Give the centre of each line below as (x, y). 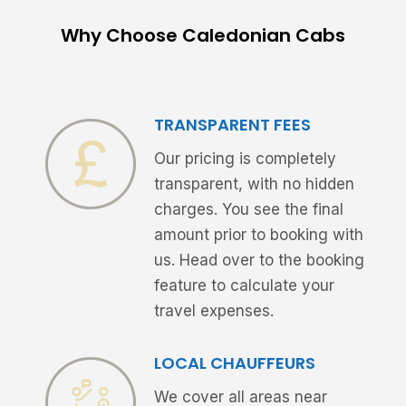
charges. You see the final (248, 210)
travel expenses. (213, 311)
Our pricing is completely (245, 159)
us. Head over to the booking (259, 261)
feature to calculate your (244, 286)
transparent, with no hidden (254, 184)
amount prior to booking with (258, 235)
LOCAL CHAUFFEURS (234, 363)
